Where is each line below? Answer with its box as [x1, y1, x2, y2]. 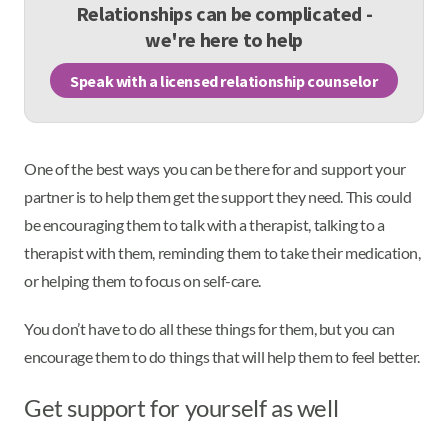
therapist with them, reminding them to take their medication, [24, 243, 421, 263]
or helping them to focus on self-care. [24, 271, 261, 291]
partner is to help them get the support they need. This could [24, 187, 412, 207]
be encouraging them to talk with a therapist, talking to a [24, 215, 385, 235]
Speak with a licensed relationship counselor [70, 70, 378, 91]
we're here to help [145, 27, 303, 53]
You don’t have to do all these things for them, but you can [24, 319, 395, 339]
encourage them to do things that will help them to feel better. [24, 347, 420, 367]
